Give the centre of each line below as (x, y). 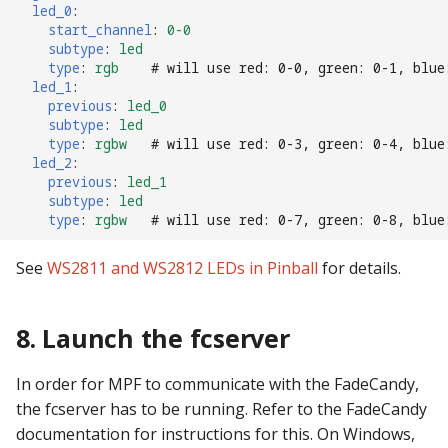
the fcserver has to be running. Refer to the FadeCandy (221, 408)
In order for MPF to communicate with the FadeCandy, (217, 383)
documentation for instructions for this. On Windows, (215, 433)
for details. (359, 267)
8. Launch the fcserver (153, 337)
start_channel (100, 30)
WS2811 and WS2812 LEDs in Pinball (182, 267)
